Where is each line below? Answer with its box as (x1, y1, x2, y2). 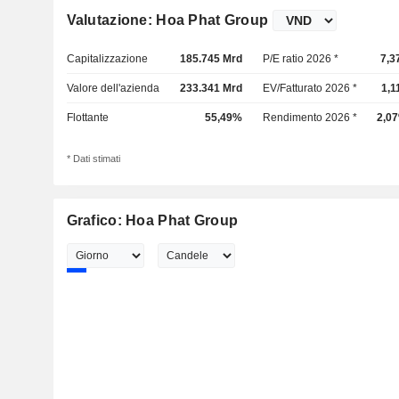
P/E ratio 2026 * (263, 53, 339, 65)
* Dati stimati (66, 153, 120, 165)
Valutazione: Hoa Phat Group (66, 12, 269, 28)
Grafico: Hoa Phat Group (66, 213, 239, 229)
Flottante (66, 111, 109, 124)
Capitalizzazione (66, 53, 148, 65)
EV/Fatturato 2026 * (263, 82, 358, 94)
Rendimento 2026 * (263, 111, 358, 124)
